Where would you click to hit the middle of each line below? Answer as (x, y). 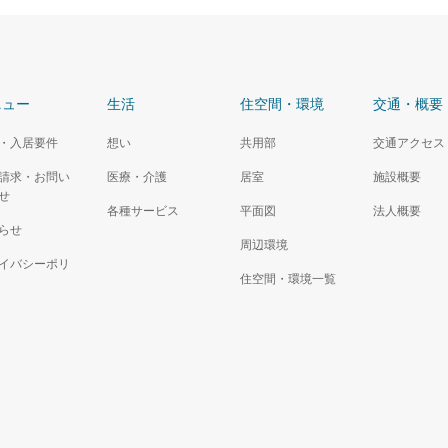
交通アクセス (409, 143)
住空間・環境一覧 (288, 279)
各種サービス (143, 211)
